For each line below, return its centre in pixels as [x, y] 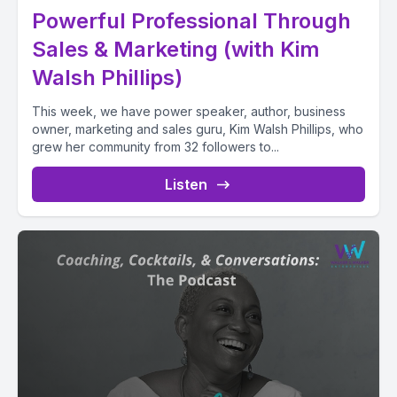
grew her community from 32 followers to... [156, 147]
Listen [186, 184]
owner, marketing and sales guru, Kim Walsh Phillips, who [198, 129]
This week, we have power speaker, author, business [189, 111]
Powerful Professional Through [191, 21]
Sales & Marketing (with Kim [176, 49]
